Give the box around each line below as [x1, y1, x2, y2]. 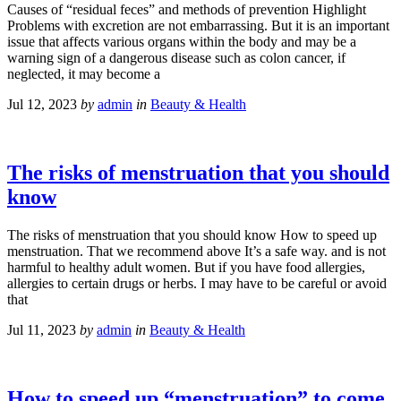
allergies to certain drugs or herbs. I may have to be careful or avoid [7, 275, 387, 291]
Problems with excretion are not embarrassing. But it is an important [7, 17, 389, 33]
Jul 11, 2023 [7, 321, 76, 337]
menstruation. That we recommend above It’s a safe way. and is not [7, 243, 386, 259]
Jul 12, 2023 [7, 96, 77, 112]
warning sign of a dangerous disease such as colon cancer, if [7, 49, 346, 65]
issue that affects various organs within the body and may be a [7, 33, 356, 49]
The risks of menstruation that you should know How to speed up [7, 226, 377, 243]
